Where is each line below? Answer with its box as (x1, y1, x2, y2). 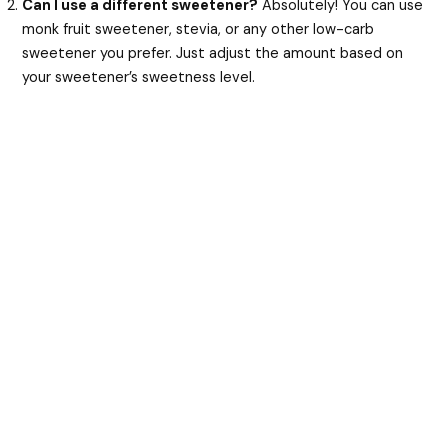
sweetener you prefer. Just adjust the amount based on (22, 43, 404, 63)
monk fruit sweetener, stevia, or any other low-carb (22, 19, 375, 39)
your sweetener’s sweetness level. (22, 67, 256, 87)
